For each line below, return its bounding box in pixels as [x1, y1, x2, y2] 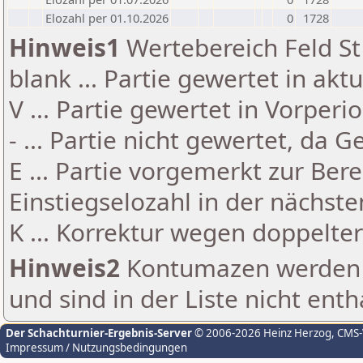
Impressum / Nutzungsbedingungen [6, 340, 187, 355]
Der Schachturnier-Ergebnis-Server [6, 326, 192, 340]
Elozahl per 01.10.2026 [45, 10, 169, 26]
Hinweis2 [9, 251, 120, 284]
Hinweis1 [9, 31, 120, 64]
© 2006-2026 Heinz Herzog [192, 326, 331, 340]
